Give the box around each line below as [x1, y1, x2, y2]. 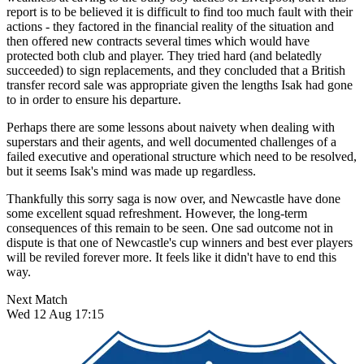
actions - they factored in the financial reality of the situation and [6, 19, 334, 33]
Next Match [6, 292, 67, 306]
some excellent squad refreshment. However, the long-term [6, 206, 307, 220]
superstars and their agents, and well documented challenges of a [6, 134, 336, 149]
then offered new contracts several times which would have [6, 33, 310, 48]
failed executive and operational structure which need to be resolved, [6, 149, 357, 163]
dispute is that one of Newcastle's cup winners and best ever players [6, 235, 353, 249]
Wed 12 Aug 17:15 [6, 306, 104, 321]
